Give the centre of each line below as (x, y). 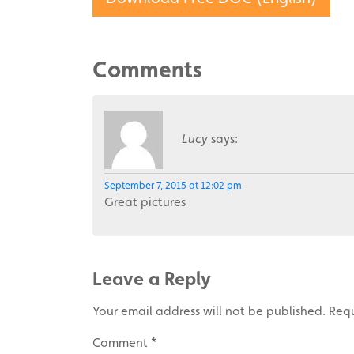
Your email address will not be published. (209, 311)
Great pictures (145, 202)
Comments (147, 70)
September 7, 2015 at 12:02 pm (173, 185)
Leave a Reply (152, 279)
